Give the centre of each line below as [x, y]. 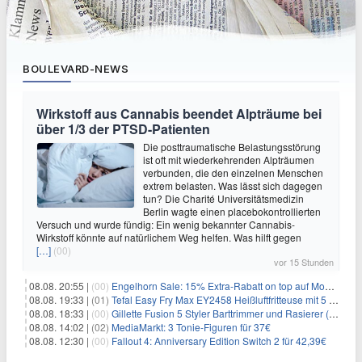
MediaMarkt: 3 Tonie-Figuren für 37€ [191, 327]
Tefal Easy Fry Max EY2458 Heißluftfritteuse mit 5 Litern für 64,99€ [220, 299]
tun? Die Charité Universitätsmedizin [223, 198]
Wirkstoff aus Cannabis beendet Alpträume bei [179, 114]
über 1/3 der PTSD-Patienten [123, 129]
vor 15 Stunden [304, 262]
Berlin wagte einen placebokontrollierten [232, 211]
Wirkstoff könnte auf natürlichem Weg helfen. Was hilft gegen [169, 237]
